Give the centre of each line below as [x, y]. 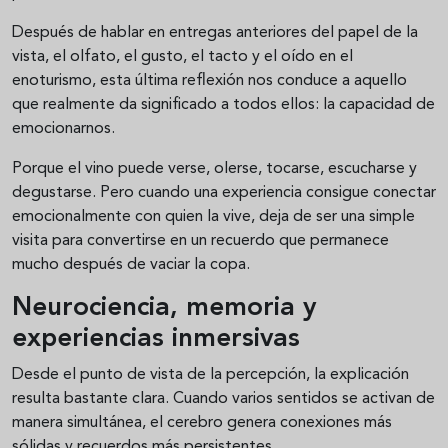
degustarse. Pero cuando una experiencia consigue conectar [224, 193]
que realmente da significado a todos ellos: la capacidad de [223, 105]
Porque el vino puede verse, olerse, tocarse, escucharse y [214, 169]
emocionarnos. [63, 129]
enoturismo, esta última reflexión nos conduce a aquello [209, 81]
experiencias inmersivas [156, 339]
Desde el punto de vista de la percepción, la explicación [210, 375]
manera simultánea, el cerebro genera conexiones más [202, 423]
